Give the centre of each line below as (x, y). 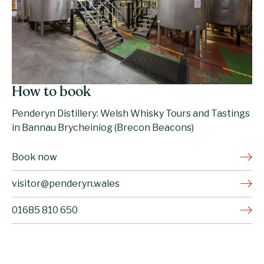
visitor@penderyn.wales (66, 183)
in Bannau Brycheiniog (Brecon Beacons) (103, 127)
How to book (51, 92)
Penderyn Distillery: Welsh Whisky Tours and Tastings (131, 113)
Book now (34, 157)
